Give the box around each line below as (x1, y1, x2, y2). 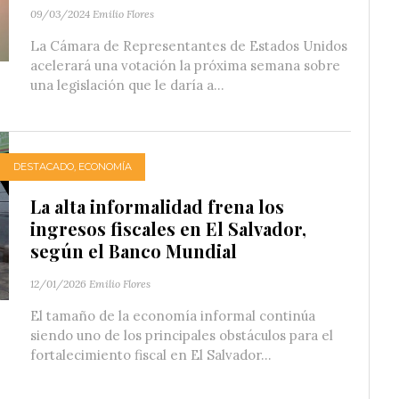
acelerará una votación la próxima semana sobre (30, 56, 340, 74)
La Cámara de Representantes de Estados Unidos (30, 37, 347, 54)
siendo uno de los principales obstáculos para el (30, 326, 333, 344)
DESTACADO (13, 160, 74, 174)
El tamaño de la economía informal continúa (30, 306, 315, 324)
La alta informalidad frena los (30, 193, 284, 218)
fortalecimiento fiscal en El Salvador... (30, 346, 272, 363)
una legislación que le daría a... (30, 76, 224, 94)
